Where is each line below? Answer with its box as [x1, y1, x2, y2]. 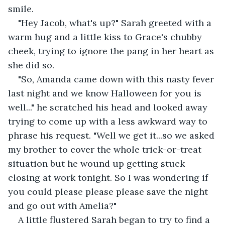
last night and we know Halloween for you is [8, 87, 204, 99]
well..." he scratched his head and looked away [8, 101, 210, 113]
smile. [8, 3, 36, 15]
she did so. [8, 59, 54, 71]
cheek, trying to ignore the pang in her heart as [8, 45, 216, 57]
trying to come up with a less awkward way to [8, 115, 210, 127]
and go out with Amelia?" [8, 199, 117, 211]
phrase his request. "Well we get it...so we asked [8, 129, 217, 141]
